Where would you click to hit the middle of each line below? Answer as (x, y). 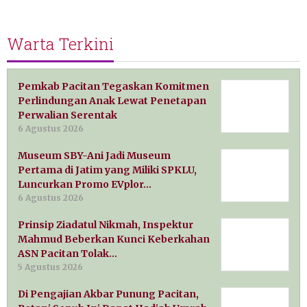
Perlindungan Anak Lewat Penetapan (112, 100)
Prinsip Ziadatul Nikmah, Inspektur (106, 224)
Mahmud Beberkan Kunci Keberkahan (114, 239)
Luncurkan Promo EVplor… (85, 184)
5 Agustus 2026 (50, 267)
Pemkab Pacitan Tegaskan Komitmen (113, 86)
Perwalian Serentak (67, 115)
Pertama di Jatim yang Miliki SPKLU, (107, 170)
